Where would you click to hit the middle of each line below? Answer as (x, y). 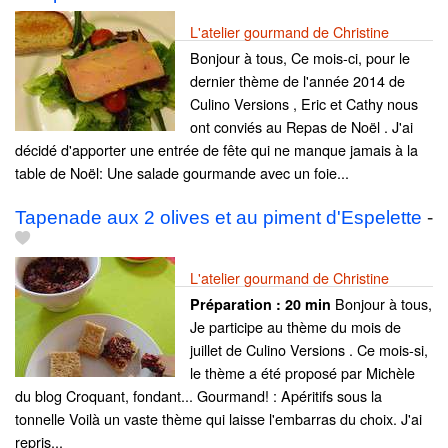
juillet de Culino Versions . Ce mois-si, (309, 350)
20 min (308, 304)
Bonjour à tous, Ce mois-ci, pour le (300, 58)
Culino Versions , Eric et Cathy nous (304, 104)
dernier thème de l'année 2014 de (297, 81)
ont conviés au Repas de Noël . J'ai (301, 127)
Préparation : (237, 304)
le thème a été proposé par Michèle (302, 373)
